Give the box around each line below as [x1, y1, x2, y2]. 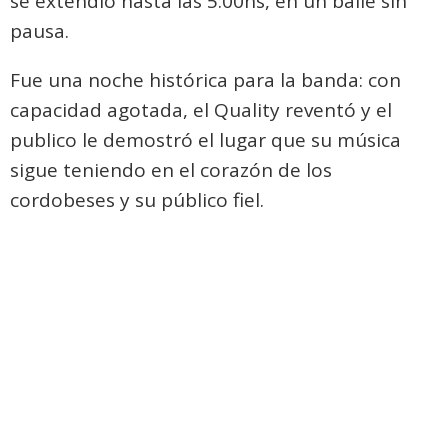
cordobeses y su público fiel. [10, 187, 264, 214]
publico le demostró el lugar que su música [10, 127, 401, 154]
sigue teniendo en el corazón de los [10, 157, 332, 184]
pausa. [10, 18, 69, 45]
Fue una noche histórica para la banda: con [10, 67, 401, 94]
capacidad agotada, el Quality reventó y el [10, 97, 392, 124]
